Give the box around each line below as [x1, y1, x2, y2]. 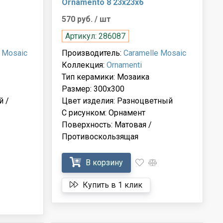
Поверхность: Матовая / [62, 119, 152, 129]
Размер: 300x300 [62, 84, 125, 94]
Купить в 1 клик [81, 180, 143, 190]
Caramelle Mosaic [123, 48, 187, 58]
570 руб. [62, 14, 95, 24]
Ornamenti [107, 60, 142, 70]
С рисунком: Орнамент [62, 108, 146, 117]
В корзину [84, 157, 123, 167]
